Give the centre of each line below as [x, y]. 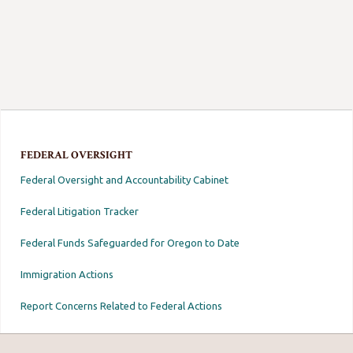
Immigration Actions [67, 274]
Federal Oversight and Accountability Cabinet [125, 179]
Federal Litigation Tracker [80, 211]
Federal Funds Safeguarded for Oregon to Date [130, 242]
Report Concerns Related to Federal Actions [122, 305]
